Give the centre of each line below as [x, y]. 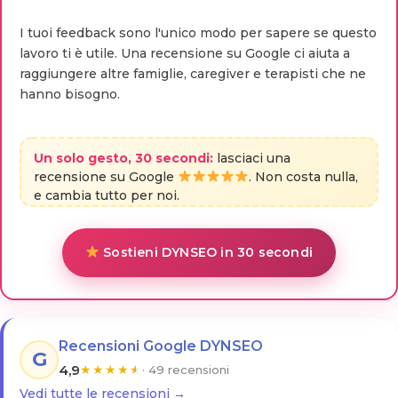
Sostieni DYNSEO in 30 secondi [206, 252]
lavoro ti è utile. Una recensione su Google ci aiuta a [185, 53]
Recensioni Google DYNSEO [161, 346]
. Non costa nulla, [303, 176]
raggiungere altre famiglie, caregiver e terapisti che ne [193, 73]
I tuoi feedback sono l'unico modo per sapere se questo [198, 32]
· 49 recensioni [186, 369]
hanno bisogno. [70, 94]
